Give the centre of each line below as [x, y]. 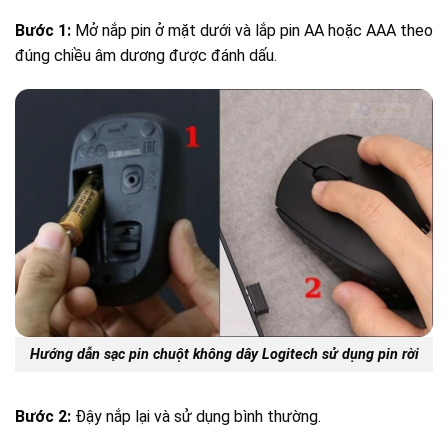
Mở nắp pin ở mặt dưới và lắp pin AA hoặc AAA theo [252, 30]
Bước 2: [43, 416]
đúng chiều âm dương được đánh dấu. [146, 55]
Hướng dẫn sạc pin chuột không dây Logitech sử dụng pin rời [224, 355]
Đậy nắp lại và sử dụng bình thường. [196, 416]
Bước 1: [43, 30]
